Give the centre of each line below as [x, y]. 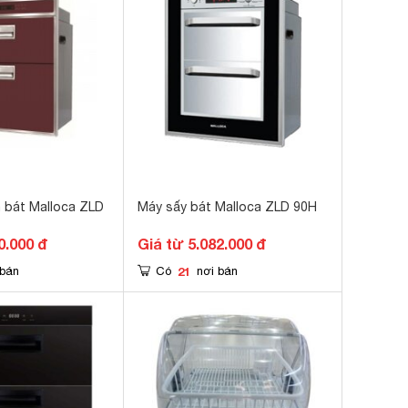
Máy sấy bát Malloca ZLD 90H [227, 207]
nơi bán [217, 271]
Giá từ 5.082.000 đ [202, 244]
